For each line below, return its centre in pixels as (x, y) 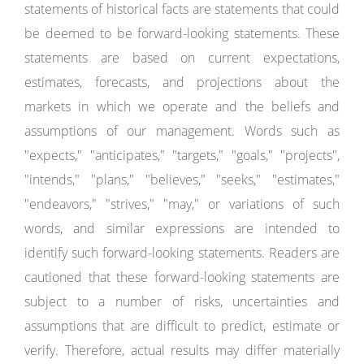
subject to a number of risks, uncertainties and (182, 301)
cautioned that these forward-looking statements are (182, 277)
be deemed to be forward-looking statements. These (182, 33)
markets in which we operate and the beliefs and (182, 106)
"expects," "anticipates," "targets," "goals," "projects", (182, 155)
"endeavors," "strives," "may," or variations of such (182, 204)
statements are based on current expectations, (182, 58)
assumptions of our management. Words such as (182, 131)
